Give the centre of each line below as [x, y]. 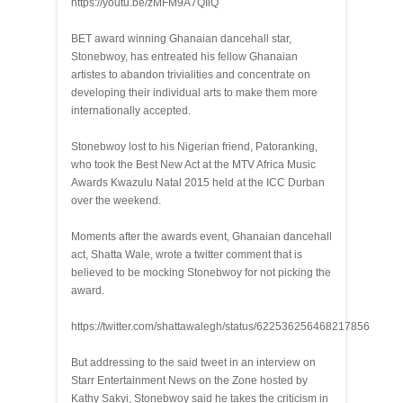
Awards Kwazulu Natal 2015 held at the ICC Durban [198, 183]
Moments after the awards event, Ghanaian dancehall [201, 237]
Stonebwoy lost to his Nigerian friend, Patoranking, [194, 147]
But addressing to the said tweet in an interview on [193, 363]
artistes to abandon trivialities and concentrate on [191, 75]
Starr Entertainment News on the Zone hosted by [189, 381]
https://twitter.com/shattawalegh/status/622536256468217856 [220, 327]
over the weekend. [116, 201]
